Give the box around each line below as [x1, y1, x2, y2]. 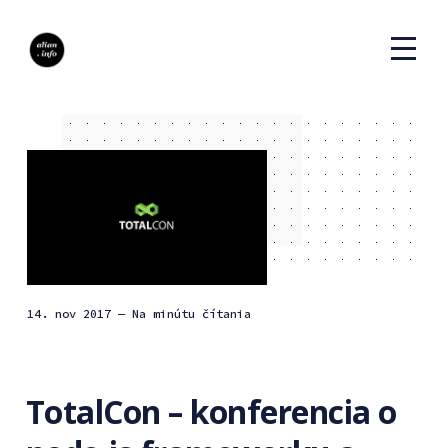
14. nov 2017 [33, 305, 111, 321]
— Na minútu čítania [117, 305, 251, 321]
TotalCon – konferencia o [25, 389, 397, 433]
